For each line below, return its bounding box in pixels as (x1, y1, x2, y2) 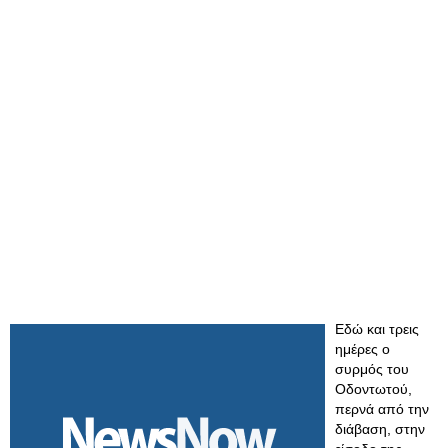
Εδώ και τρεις (335, 321, 419, 337)
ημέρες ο (335, 341, 390, 357)
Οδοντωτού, (335, 381, 412, 397)
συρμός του (335, 361, 409, 377)
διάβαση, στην (335, 421, 425, 437)
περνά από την (335, 401, 429, 417)
